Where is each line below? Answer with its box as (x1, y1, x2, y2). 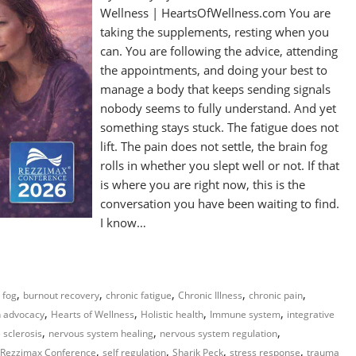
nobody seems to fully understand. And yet (100, 100, 337, 116)
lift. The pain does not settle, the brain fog (100, 138, 328, 154)
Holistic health (141, 308, 203, 321)
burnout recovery (23, 288, 99, 302)
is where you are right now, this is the (100, 176, 306, 192)
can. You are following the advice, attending (100, 43, 339, 59)
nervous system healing (48, 327, 153, 340)
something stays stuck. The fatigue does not (100, 119, 339, 135)
